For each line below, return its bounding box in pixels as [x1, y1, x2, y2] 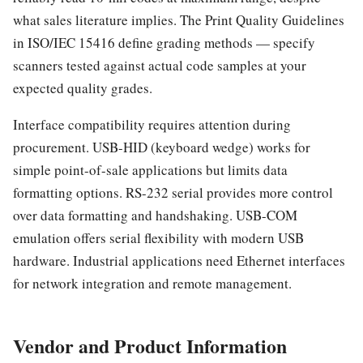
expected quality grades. [13, 78, 152, 97]
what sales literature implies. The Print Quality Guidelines [13, 10, 344, 29]
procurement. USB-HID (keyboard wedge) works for [13, 137, 310, 156]
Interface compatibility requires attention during [13, 114, 291, 134]
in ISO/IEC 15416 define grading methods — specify [13, 32, 315, 52]
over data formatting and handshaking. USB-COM [13, 205, 297, 224]
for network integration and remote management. [13, 273, 292, 293]
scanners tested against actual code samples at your [13, 55, 306, 75]
